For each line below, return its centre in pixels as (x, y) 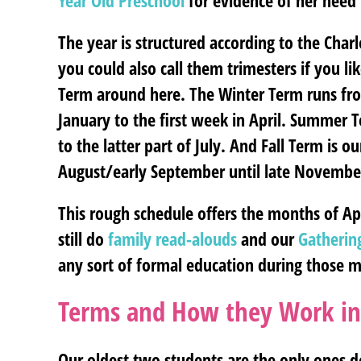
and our (268, 239)
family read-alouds (172, 239)
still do (83, 239)
